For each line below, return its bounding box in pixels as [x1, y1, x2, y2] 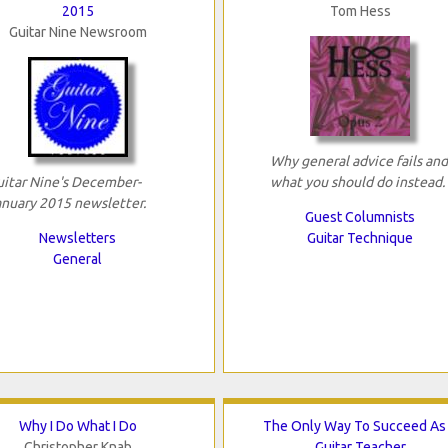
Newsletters [39, 230, 117, 247]
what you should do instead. [269, 174, 445, 191]
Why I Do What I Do [18, 418, 137, 435]
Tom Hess [329, 3, 391, 20]
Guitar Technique [307, 230, 414, 247]
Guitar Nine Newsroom [8, 24, 147, 41]
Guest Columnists [305, 209, 416, 226]
